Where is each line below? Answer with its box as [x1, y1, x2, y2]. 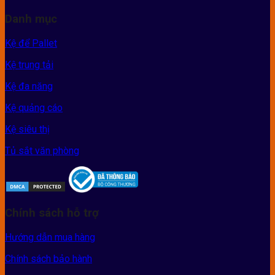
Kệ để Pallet [5, 37, 57, 49]
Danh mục [5, 12, 57, 26]
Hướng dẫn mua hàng [5, 231, 95, 244]
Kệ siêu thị [5, 123, 50, 135]
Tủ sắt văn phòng [5, 144, 79, 157]
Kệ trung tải [5, 58, 53, 71]
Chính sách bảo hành [5, 253, 92, 265]
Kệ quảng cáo [5, 101, 63, 114]
